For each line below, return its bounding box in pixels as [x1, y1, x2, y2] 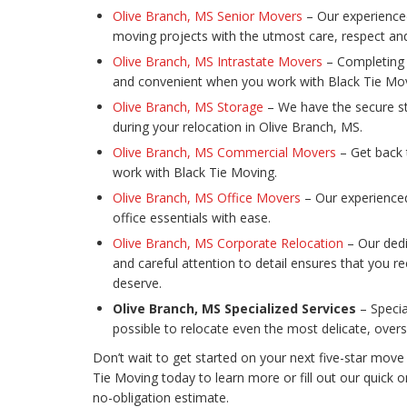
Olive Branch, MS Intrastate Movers [113, 53, 323, 71]
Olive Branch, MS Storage [113, 98, 263, 116]
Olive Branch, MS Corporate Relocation [113, 234, 343, 253]
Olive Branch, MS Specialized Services [113, 300, 356, 318]
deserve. [113, 274, 162, 293]
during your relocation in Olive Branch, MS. [113, 118, 362, 136]
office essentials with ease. [113, 209, 278, 227]
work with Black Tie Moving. [113, 164, 277, 182]
